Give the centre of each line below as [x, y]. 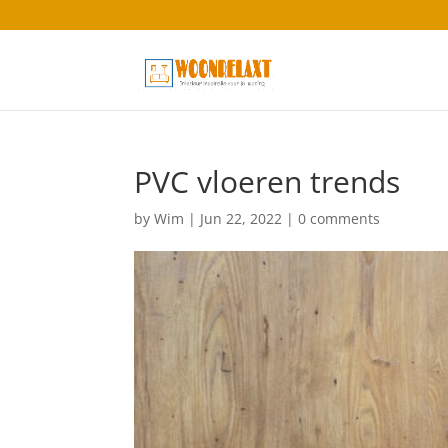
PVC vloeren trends [267, 181]
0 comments [339, 218]
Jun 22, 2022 [241, 218]
